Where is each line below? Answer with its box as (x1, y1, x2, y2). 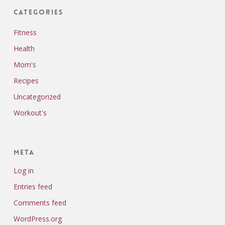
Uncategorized (13, 92, 61, 101)
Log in (13, 166, 34, 175)
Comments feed (13, 198, 66, 207)
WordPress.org (13, 214, 62, 223)
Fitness (13, 28, 37, 37)
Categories (13, 8, 63, 17)
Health (13, 44, 35, 53)
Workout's (13, 108, 47, 118)
